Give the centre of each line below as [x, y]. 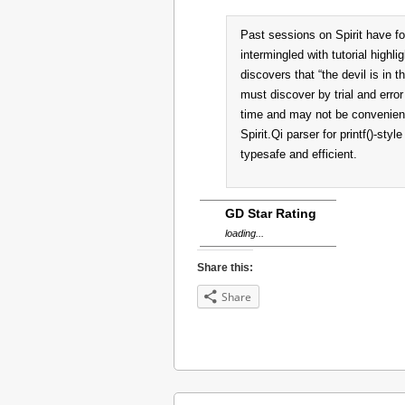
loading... [245, 233]
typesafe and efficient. [298, 155]
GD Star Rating [271, 213]
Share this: [225, 267]
